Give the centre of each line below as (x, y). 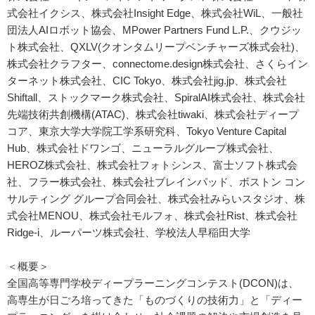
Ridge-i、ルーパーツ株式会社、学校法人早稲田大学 (129, 232)
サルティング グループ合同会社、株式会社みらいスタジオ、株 (156, 198)
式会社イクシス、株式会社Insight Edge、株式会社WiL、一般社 (155, 13)
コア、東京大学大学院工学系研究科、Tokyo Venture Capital (147, 131)
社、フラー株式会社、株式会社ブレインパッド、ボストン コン (156, 181)
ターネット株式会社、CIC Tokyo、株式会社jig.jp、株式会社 (147, 80)
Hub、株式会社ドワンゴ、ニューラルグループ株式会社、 (143, 148)
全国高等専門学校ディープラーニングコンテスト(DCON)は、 (153, 283)
